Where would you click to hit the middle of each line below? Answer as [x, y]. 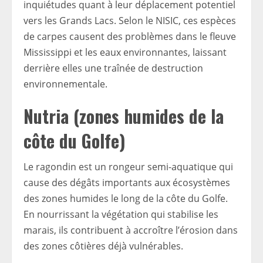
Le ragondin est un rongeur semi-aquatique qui [128, 167]
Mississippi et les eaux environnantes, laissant [125, 53]
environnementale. [65, 84]
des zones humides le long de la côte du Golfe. [126, 199]
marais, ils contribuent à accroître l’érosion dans [131, 230]
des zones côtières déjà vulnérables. [103, 246]
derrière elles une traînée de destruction [113, 68]
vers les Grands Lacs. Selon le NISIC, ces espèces [130, 21]
